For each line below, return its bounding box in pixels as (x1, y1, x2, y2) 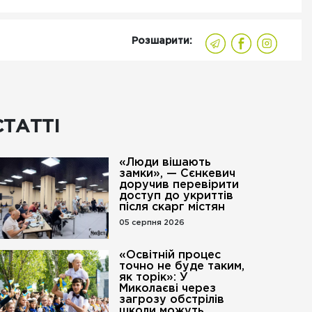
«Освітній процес (118, 250, 221, 260)
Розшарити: (132, 37, 192, 45)
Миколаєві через (118, 283, 216, 294)
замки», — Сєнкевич (118, 169, 235, 179)
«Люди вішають (118, 157, 211, 168)
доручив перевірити (118, 180, 239, 190)
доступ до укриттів (118, 191, 233, 201)
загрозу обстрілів (118, 295, 224, 305)
